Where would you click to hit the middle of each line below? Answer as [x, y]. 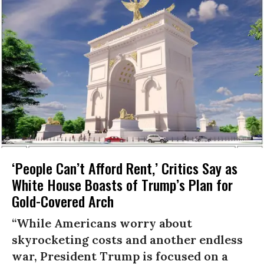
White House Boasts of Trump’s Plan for [122, 185]
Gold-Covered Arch [63, 201]
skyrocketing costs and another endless [127, 240]
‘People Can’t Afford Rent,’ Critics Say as [125, 168]
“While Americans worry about [102, 223]
